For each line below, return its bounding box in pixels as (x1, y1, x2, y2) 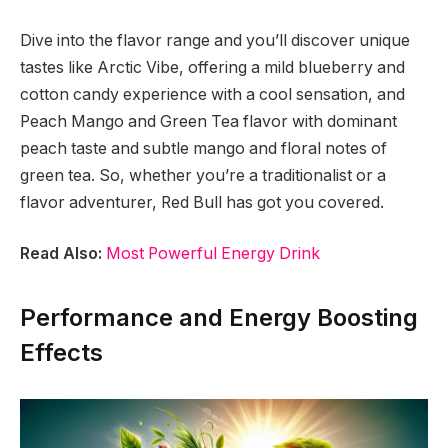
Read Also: (20, 244, 102, 264)
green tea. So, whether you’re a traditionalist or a (20, 165, 386, 185)
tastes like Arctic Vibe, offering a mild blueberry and (20, 57, 405, 77)
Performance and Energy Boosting (20, 302, 418, 332)
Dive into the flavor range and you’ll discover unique (20, 30, 410, 50)
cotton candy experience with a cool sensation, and (20, 84, 405, 104)
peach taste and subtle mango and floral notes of (20, 138, 387, 158)
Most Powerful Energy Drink (106, 244, 320, 264)
